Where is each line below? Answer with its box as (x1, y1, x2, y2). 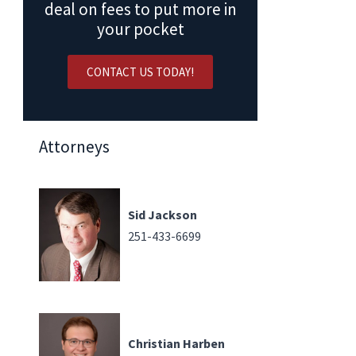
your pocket (96, 18, 184, 40)
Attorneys (39, 136, 110, 157)
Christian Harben (128, 335, 225, 351)
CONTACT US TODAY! (87, 64, 194, 79)
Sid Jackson (128, 206, 197, 222)
